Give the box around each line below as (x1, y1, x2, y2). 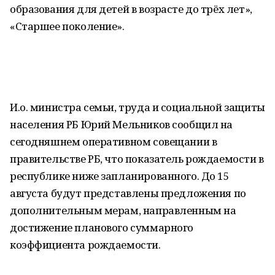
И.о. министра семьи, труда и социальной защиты (10, 100, 265, 114)
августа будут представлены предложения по (10, 186, 246, 200)
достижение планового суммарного (10, 220, 193, 234)
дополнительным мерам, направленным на (10, 203, 236, 217)
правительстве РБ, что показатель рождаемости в (10, 152, 264, 166)
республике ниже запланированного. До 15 (10, 169, 230, 183)
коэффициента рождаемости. (10, 238, 161, 252)
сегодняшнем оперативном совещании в (10, 134, 217, 149)
